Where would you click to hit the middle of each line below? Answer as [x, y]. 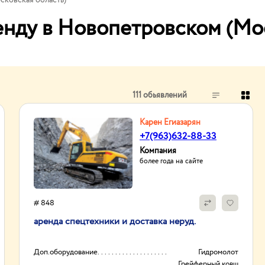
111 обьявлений [160, 95]
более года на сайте [171, 161]
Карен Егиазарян [170, 122]
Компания [158, 151]
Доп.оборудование [66, 252]
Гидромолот [218, 252]
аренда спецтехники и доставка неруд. [115, 222]
